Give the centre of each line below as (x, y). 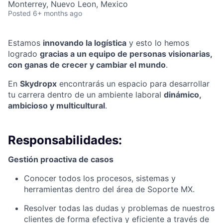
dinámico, (182, 95)
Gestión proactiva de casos (61, 160)
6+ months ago (57, 13)
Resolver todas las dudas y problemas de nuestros (119, 208)
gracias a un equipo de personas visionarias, (126, 54)
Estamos (25, 43)
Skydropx (38, 84)
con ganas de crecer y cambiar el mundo (87, 65)
